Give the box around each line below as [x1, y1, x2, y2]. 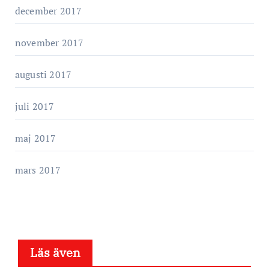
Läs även [29, 244, 80, 261]
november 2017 [14, 35, 84, 49]
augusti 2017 [14, 67, 72, 81]
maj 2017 [14, 131, 56, 145]
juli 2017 [14, 99, 55, 113]
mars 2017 [14, 163, 61, 177]
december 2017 [14, 4, 82, 17]
